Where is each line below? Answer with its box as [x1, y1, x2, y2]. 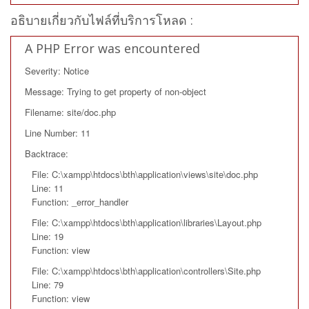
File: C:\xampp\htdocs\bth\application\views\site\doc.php [32, 167, 258, 181]
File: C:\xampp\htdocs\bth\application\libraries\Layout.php [32, 215, 261, 229]
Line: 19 [32, 229, 63, 243]
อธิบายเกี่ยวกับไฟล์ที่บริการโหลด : [10, 11, 193, 28]
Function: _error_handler [32, 195, 128, 208]
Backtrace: [25, 146, 68, 160]
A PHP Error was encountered [25, 39, 200, 57]
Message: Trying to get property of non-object [25, 84, 206, 98]
